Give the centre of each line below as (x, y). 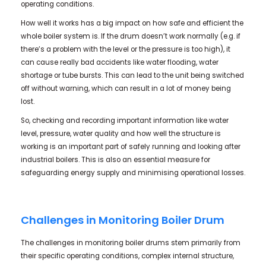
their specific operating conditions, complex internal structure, (127, 256)
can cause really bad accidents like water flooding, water (119, 63)
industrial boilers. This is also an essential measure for (115, 160)
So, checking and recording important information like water (124, 121)
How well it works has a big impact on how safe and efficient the (132, 23)
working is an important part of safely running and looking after (130, 147)
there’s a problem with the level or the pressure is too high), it (125, 50)
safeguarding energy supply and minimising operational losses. (133, 173)
